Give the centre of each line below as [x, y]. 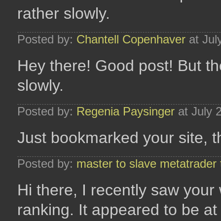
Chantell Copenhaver [131, 39]
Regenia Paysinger [126, 111]
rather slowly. [64, 13]
